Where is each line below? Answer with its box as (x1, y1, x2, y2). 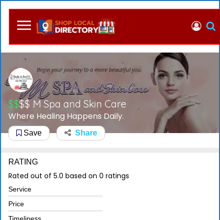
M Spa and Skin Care (33, 98, 126, 110)
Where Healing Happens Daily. (8, 110, 124, 122)
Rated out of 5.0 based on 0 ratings (8, 171, 129, 181)
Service (8, 185, 31, 193)
